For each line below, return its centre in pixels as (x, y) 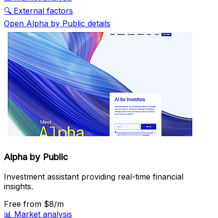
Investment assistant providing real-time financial (94, 176)
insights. (18, 186)
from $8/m (44, 204)
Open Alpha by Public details (57, 24)
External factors (43, 11)
